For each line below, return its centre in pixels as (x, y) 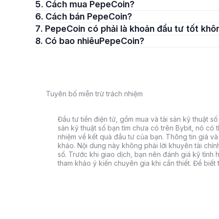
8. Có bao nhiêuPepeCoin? (95, 41)
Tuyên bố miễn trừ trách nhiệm (94, 94)
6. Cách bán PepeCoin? (89, 16)
